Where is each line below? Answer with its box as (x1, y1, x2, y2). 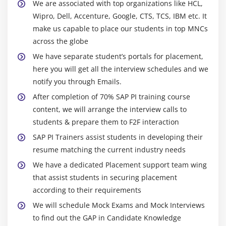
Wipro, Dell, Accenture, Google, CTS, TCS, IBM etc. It (33, 11, 207, 21)
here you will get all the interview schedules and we (33, 64, 208, 74)
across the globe (33, 36, 88, 46)
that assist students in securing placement (33, 172, 177, 182)
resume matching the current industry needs (33, 144, 186, 154)
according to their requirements (33, 185, 141, 195)
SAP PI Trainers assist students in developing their (33, 132, 203, 142)
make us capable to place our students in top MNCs (33, 23, 208, 33)
